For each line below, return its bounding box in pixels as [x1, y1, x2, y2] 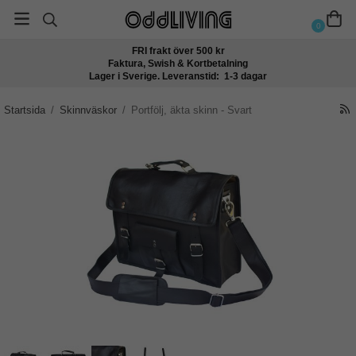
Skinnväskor [60, 104, 117, 116]
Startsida [4, 104, 45, 116]
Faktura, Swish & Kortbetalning [108, 59, 248, 68]
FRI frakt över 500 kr [131, 46, 225, 56]
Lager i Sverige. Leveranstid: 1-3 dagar [89, 72, 267, 81]
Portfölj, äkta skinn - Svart [131, 104, 252, 116]
